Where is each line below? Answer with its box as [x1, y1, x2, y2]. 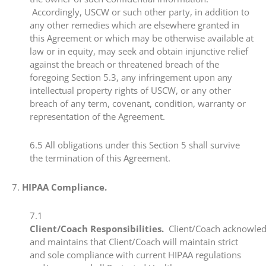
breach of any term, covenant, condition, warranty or [30, 97, 246, 109]
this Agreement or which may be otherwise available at [30, 32, 254, 44]
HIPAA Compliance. [22, 180, 107, 193]
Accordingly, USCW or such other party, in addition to [30, 6, 249, 18]
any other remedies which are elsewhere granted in [30, 19, 239, 31]
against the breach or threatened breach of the [30, 58, 219, 70]
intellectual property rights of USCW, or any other [30, 84, 231, 96]
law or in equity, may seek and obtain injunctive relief [30, 45, 248, 57]
